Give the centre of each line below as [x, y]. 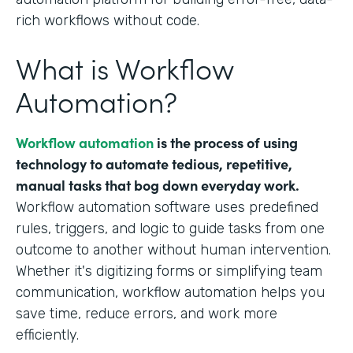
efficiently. [47, 334]
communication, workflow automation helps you [170, 292]
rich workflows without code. [111, 20]
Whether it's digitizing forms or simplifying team [169, 271]
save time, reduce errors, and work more [147, 313]
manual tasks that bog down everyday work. [158, 184]
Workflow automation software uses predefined [167, 207]
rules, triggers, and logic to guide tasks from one [170, 228]
